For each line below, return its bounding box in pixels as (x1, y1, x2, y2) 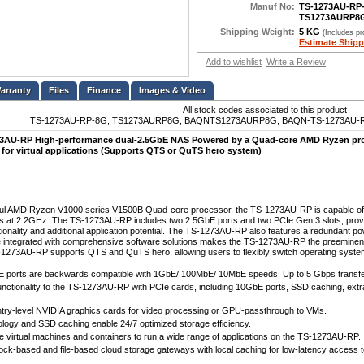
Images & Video (139, 85, 206, 95)
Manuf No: (250, 2, 295, 12)
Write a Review (266, 57, 326, 67)
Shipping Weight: (220, 27, 295, 37)
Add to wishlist (206, 57, 262, 67)
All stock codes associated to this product (182, 105, 347, 115)
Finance (87, 85, 121, 95)
